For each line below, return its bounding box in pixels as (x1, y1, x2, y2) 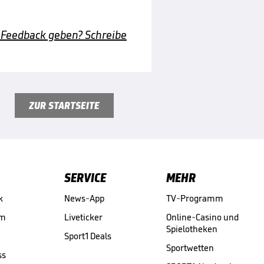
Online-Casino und (166, 211, 239, 223)
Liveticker (64, 211, 103, 223)
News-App (64, 192, 104, 204)
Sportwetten (166, 242, 214, 253)
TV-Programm (166, 192, 223, 204)
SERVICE (64, 169, 106, 186)
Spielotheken (166, 223, 217, 235)
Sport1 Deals (64, 230, 111, 242)
